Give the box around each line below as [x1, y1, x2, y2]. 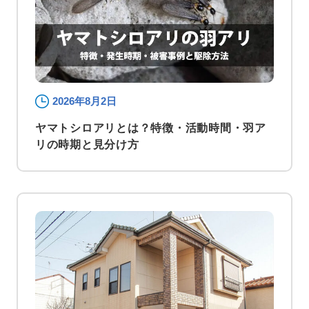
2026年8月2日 [52, 94, 117, 107]
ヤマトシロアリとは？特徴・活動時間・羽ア [34, 121, 266, 134]
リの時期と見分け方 [34, 138, 139, 150]
